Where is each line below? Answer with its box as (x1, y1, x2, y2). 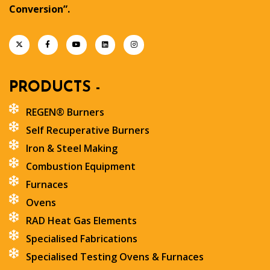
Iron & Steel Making (25, 142, 118, 155)
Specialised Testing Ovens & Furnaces (25, 250, 204, 264)
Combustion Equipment (25, 160, 136, 174)
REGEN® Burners (25, 105, 104, 119)
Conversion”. (9, 2, 72, 16)
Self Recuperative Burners (25, 124, 149, 137)
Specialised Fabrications (25, 232, 137, 246)
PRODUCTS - (9, 80, 101, 96)
